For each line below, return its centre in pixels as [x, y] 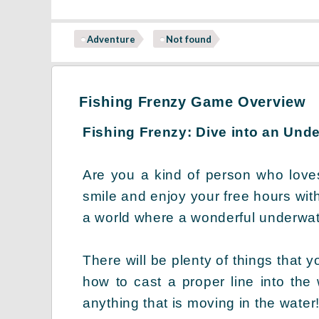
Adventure [111, 39]
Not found [189, 39]
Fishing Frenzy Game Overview [193, 101]
